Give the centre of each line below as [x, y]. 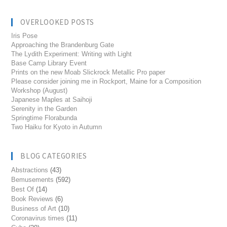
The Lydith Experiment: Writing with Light [72, 54]
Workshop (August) [40, 90]
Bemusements [33, 180]
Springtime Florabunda [44, 118]
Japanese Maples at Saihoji [52, 100]
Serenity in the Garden [44, 109]
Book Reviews [32, 199]
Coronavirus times [38, 218]
